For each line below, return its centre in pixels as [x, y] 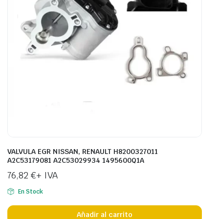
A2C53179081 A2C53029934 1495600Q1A [76, 161]
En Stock [30, 192]
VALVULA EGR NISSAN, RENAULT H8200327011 [83, 152]
